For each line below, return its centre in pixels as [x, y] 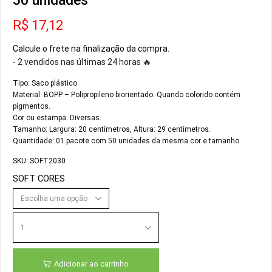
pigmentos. [32, 106]
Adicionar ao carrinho [91, 263]
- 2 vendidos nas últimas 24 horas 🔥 [82, 62]
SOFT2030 [48, 161]
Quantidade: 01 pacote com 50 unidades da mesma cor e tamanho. [127, 141]
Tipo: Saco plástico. [46, 83]
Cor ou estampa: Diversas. [57, 118]
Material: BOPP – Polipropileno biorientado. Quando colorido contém [127, 95]
